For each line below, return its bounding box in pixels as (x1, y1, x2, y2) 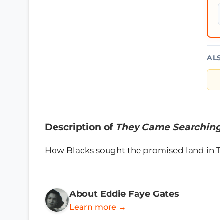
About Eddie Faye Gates (69, 188, 179, 199)
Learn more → (69, 202, 126, 212)
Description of (45, 121, 115, 133)
